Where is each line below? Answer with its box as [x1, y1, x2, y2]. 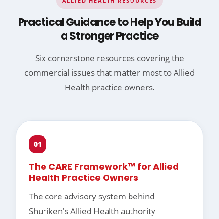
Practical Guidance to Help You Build [18, 15, 201, 30]
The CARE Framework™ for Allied [29, 160, 179, 173]
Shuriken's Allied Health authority [29, 205, 155, 217]
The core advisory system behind [29, 191, 154, 202]
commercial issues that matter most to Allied [24, 67, 195, 79]
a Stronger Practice [60, 28, 159, 44]
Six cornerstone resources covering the [35, 52, 184, 64]
